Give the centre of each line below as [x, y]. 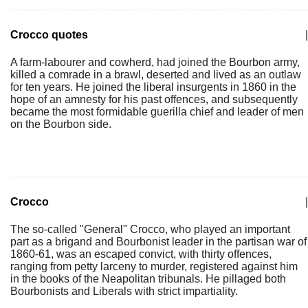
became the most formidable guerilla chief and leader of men [157, 112]
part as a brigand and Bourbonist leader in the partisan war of [158, 242]
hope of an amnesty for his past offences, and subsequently [154, 99]
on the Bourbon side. [61, 124]
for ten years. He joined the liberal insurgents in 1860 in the [153, 87]
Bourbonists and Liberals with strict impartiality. [124, 291]
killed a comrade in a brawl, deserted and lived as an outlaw [156, 75]
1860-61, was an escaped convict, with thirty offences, [141, 254]
